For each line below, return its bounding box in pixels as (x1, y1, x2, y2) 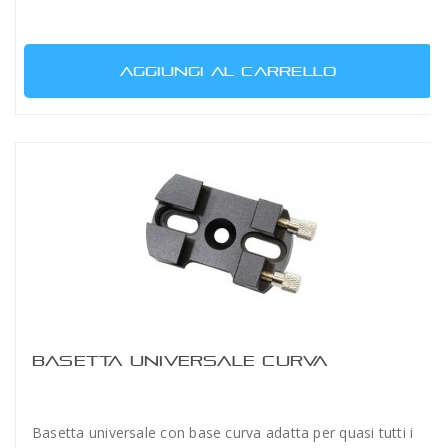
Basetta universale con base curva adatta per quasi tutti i (32, 422, 414, 442)
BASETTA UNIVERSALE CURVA (32, 351, 328, 369)
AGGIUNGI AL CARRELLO (119, 62, 337, 79)
